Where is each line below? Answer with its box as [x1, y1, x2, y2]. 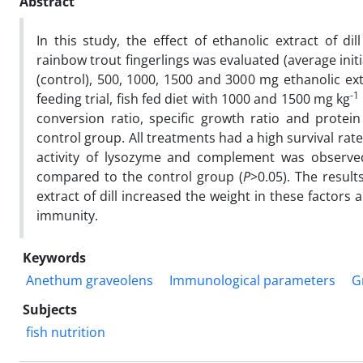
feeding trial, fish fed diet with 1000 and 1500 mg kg [36, 89, 351, 108]
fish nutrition [26, 322, 105, 341]
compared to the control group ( [36, 167, 243, 186]
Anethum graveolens [26, 271, 153, 289]
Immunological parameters [169, 271, 335, 289]
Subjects [23, 300, 77, 318]
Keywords [23, 248, 86, 267]
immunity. [36, 206, 98, 224]
